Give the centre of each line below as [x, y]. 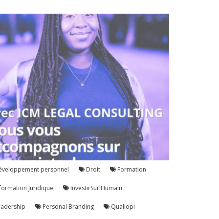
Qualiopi [122, 207]
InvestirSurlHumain [96, 188]
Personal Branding [68, 207]
